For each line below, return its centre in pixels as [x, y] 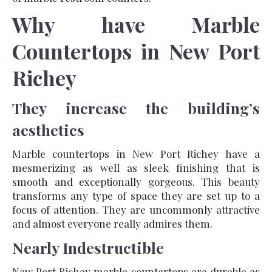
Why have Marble [136, 24]
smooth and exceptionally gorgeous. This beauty [136, 181]
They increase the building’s [136, 107]
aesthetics [48, 129]
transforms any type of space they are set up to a [136, 195]
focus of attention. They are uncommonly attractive [136, 209]
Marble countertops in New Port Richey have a [136, 153]
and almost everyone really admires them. [112, 223]
